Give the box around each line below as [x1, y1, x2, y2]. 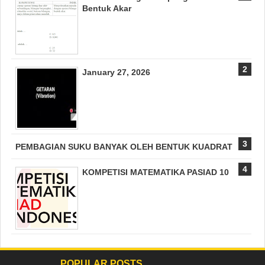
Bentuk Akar [82, 4, 131, 14]
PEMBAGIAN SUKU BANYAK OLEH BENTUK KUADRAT [15, 142, 232, 152]
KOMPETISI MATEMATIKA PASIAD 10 [82, 167, 229, 177]
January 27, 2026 [82, 67, 150, 77]
